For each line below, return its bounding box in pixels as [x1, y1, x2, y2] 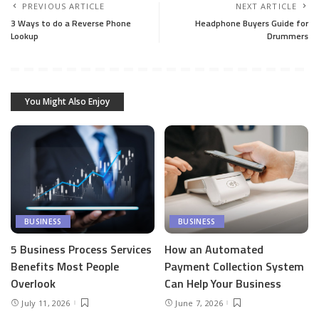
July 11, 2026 [21, 297, 70, 308]
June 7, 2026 [175, 297, 224, 308]
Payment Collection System [164, 257, 304, 275]
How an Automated [164, 240, 263, 258]
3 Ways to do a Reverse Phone [11, 16, 131, 31]
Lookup [11, 29, 38, 43]
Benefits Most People [11, 257, 119, 275]
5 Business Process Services [11, 240, 152, 258]
